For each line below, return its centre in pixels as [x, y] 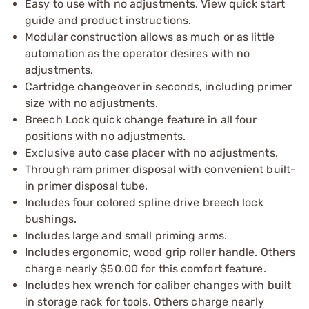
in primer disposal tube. [87, 186]
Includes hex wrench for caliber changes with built [158, 285]
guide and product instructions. [108, 20]
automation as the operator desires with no [138, 53]
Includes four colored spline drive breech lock [144, 202]
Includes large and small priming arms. [126, 235]
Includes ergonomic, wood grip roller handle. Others [160, 252]
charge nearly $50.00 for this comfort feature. [146, 268]
